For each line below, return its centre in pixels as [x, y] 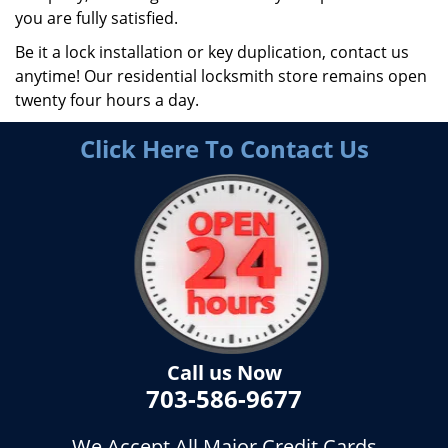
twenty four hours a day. [107, 100]
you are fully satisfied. [96, 18]
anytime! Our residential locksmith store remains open [221, 76]
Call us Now [224, 372]
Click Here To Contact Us [224, 148]
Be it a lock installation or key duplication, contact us [212, 52]
